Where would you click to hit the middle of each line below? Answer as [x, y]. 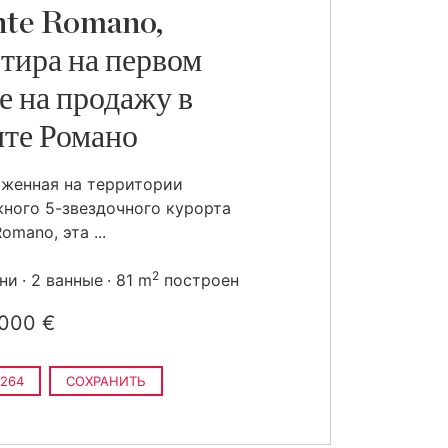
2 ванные [67, 280]
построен [199, 280]
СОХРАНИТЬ [106, 381]
